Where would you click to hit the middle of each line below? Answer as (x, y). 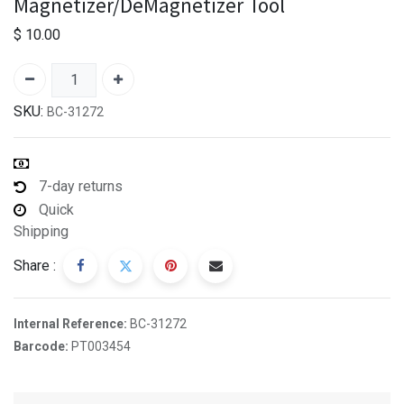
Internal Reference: (72, 323)
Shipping (41, 231)
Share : (35, 265)
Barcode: (42, 346)
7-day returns (81, 186)
